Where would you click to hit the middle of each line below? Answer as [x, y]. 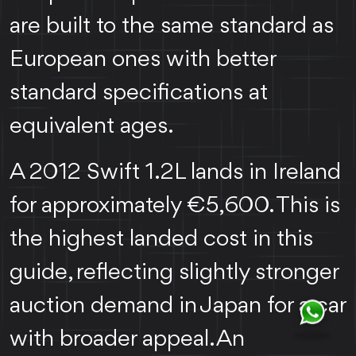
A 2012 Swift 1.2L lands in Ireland [175, 173]
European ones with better [143, 60]
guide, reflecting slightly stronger [174, 273]
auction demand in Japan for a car [178, 306]
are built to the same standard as [172, 27]
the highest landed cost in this [161, 240]
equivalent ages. [92, 127]
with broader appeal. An [127, 340]
